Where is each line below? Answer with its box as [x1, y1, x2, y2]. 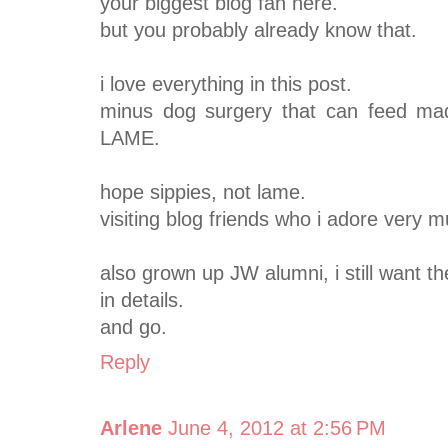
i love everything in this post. [100, 73, 352, 96]
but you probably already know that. [100, 19, 417, 42]
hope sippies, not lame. [100, 181, 306, 204]
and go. [100, 316, 167, 339]
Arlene [100, 417, 162, 440]
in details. [100, 289, 184, 312]
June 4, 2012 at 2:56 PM [168, 417, 386, 440]
